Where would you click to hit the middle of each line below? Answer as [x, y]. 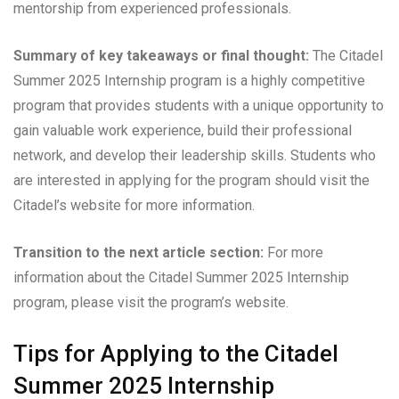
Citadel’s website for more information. [134, 206]
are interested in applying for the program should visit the [191, 181]
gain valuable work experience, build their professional [183, 131]
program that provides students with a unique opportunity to [199, 106]
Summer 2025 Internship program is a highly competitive [189, 81]
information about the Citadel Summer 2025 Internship [181, 278]
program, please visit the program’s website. [151, 303]
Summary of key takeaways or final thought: [161, 56]
